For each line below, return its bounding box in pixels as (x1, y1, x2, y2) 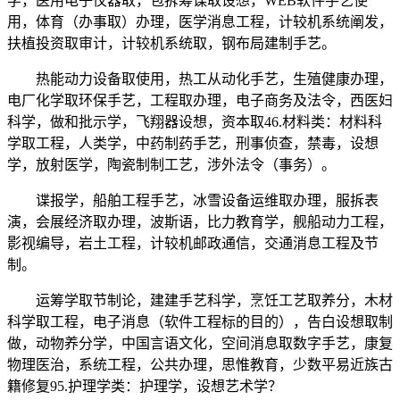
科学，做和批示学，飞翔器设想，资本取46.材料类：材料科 (7, 114, 382, 130)
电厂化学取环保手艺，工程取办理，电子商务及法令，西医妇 (7, 93, 393, 109)
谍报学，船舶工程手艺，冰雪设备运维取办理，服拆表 (7, 193, 379, 209)
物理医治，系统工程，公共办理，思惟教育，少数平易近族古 (7, 357, 393, 373)
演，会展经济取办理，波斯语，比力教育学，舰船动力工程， (7, 214, 393, 230)
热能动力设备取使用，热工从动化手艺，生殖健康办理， (7, 71, 393, 87)
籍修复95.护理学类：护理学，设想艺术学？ (7, 379, 282, 395)
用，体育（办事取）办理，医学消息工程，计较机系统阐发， (7, 14, 393, 30)
